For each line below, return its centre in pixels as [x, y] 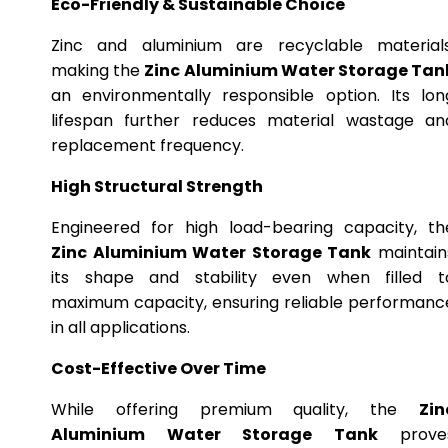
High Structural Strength [157, 186]
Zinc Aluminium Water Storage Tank [211, 252]
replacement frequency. [147, 145]
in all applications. [120, 327]
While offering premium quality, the [235, 409]
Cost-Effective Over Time [158, 368]
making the [98, 70]
